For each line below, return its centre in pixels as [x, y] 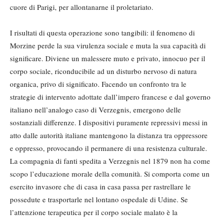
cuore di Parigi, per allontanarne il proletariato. [82, 7]
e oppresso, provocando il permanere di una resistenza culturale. [109, 148]
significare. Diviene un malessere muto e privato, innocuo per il [108, 58]
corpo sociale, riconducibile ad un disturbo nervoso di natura [103, 71]
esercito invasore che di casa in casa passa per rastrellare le [100, 187]
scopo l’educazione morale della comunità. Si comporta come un [110, 174]
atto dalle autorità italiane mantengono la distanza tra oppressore [109, 135]
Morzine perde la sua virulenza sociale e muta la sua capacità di [108, 46]
